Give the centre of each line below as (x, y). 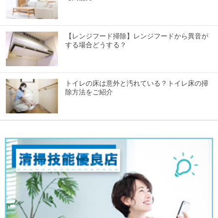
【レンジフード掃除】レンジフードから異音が (137, 36)
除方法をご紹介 (89, 92)
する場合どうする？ (96, 45)
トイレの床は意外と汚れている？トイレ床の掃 (137, 83)
